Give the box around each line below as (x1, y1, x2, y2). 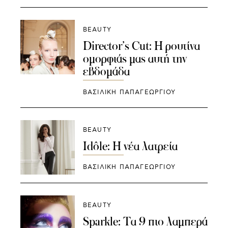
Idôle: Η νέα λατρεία (82, 138, 178, 154)
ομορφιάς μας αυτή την (82, 51, 187, 67)
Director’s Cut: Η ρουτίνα (82, 38, 200, 54)
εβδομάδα (82, 64, 130, 79)
